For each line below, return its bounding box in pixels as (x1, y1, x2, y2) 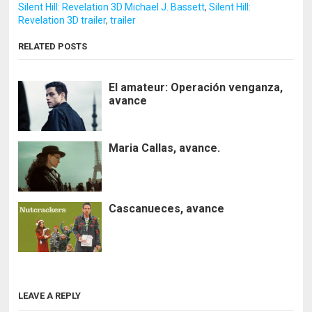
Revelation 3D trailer (18, 14, 107, 26)
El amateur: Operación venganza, (109, 80, 283, 94)
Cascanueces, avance (109, 201, 225, 215)
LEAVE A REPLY (18, 290, 81, 301)
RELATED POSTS (18, 40, 88, 52)
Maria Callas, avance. (109, 141, 221, 155)
